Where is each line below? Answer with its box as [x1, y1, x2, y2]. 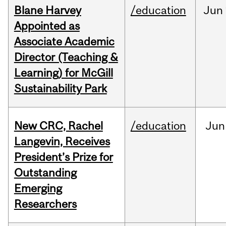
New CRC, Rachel [14, 119, 103, 133]
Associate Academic [14, 35, 115, 48]
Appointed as [14, 19, 80, 33]
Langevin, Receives [14, 135, 110, 148]
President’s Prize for [14, 150, 113, 164]
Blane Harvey [14, 4, 81, 17]
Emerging [14, 182, 62, 195]
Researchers [14, 197, 77, 211]
